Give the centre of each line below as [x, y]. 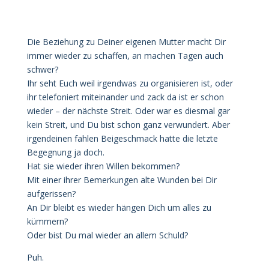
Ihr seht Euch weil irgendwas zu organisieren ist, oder [130, 83]
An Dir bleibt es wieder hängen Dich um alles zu [119, 207]
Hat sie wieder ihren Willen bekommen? [103, 166]
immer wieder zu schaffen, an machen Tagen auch [125, 56]
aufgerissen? [51, 194]
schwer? [42, 69]
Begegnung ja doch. [65, 152]
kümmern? [47, 221]
